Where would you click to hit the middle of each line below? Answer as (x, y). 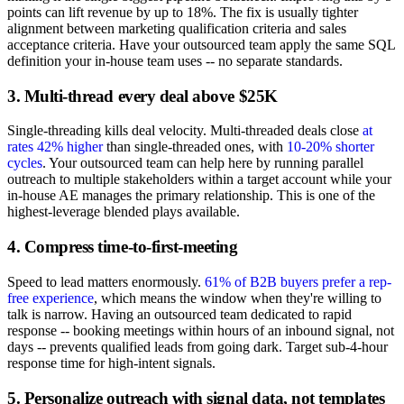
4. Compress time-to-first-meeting (123, 247)
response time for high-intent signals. (111, 363)
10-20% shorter (331, 147)
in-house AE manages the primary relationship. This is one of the (191, 196)
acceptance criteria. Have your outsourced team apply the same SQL (201, 44)
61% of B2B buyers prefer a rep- (298, 281)
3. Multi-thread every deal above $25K (142, 96)
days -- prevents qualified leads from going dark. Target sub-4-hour (197, 346)
